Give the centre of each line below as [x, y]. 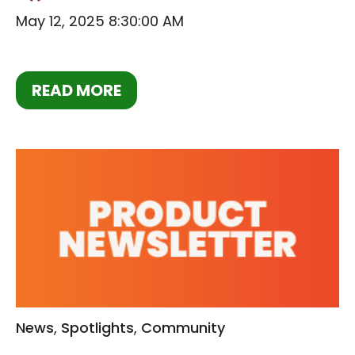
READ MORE [76, 90]
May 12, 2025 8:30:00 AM [100, 21]
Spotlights [97, 327]
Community [183, 327]
